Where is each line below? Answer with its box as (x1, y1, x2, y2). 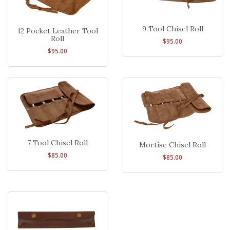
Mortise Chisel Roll (139, 140, 206, 150)
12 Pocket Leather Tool (17, 26, 98, 36)
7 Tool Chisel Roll (27, 138, 88, 147)
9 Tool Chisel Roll (142, 24, 203, 33)
